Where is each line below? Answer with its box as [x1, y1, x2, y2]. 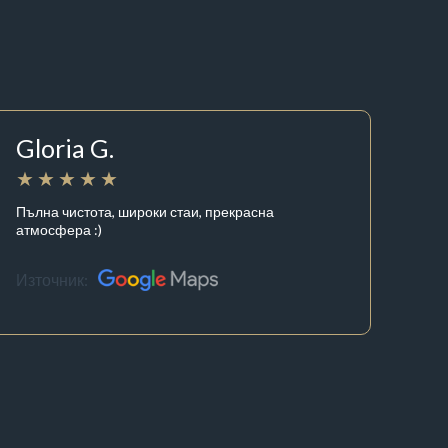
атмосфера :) [16, 220, 103, 238]
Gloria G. [16, 133, 115, 164]
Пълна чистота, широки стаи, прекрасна [16, 202, 275, 220]
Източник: [16, 270, 89, 290]
